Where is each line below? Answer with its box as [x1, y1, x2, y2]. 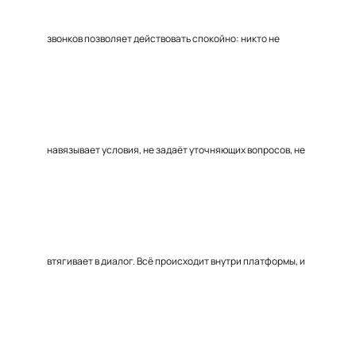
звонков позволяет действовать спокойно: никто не [47, 32, 280, 45]
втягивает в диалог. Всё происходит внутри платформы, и [47, 254, 305, 268]
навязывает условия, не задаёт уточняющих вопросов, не [47, 143, 305, 157]
